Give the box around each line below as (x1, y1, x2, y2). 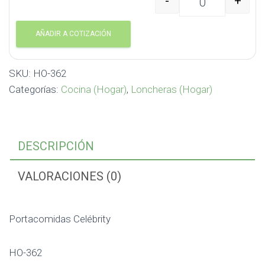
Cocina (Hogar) (61, 83, 127, 95)
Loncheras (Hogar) (131, 83, 212, 95)
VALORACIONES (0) (18, 169, 121, 183)
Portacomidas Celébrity (9, 213, 111, 225)
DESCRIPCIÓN (18, 139, 94, 153)
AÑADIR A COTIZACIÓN (35, 30, 111, 38)
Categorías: (9, 83, 61, 95)
